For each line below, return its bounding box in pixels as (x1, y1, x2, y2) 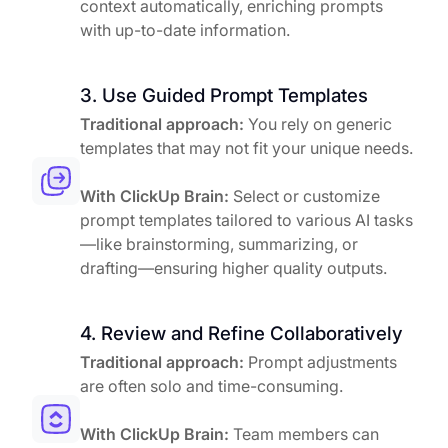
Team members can (229, 424, 379, 445)
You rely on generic (244, 114, 392, 135)
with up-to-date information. (80, 20, 290, 41)
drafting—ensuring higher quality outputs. (80, 258, 387, 279)
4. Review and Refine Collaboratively (80, 322, 403, 346)
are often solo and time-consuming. (80, 376, 343, 397)
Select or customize (229, 186, 380, 207)
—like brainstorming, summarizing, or (80, 234, 358, 255)
